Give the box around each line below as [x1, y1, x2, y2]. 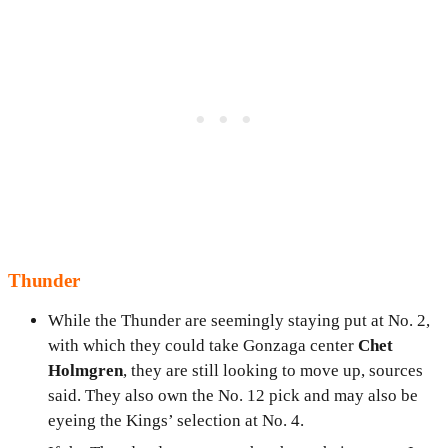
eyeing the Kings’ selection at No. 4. [48, 411, 304, 431]
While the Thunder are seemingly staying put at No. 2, [48, 311, 430, 331]
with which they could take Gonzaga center [48, 336, 358, 356]
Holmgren [48, 361, 123, 381]
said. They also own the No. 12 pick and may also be [48, 386, 418, 406]
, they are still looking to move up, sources [123, 361, 423, 381]
